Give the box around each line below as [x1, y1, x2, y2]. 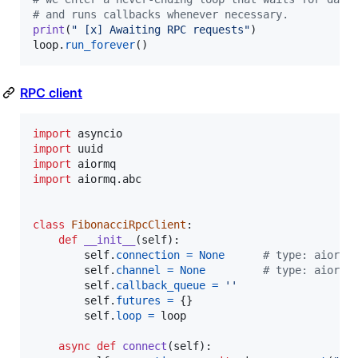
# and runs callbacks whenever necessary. [33, 8, 288, 22]
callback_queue [116, 279, 205, 292]
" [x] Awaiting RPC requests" [71, 23, 250, 37]
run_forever [65, 38, 135, 52]
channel [116, 264, 161, 277]
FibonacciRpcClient [71, 218, 186, 232]
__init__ [84, 233, 135, 247]
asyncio [78, 127, 122, 141]
